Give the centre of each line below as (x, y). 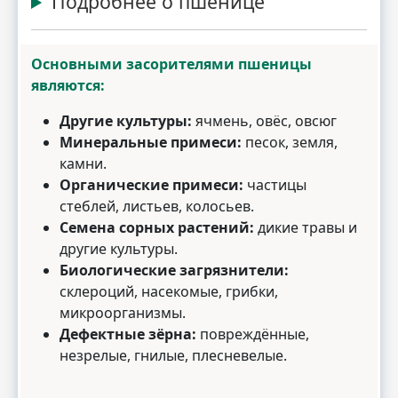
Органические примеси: (151, 185)
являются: (68, 85)
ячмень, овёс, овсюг (264, 121)
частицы (275, 185)
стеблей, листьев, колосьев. (157, 206)
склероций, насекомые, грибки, (169, 291)
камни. (83, 163)
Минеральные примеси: (151, 142)
